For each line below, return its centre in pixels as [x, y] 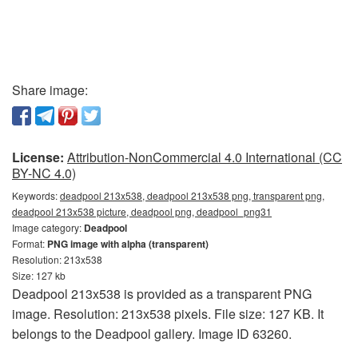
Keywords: [36, 195]
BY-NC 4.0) [44, 173]
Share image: [50, 90]
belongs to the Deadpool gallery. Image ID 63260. [152, 334]
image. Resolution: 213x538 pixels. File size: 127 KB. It [168, 314]
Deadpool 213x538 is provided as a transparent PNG [162, 294]
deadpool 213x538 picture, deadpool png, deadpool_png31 [142, 211]
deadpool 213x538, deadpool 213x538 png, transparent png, [192, 195]
